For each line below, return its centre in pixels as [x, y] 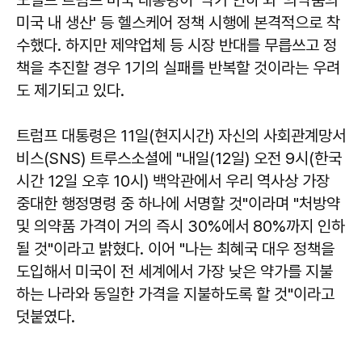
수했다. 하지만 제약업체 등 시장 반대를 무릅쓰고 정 [177, 45]
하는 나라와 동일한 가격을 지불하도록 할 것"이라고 [175, 294]
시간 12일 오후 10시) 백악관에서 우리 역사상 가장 [173, 181]
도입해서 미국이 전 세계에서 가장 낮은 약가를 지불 [175, 271]
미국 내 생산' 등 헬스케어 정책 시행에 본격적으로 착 [178, 22]
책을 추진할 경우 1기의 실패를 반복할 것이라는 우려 [178, 67]
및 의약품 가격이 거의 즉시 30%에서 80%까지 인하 [181, 226]
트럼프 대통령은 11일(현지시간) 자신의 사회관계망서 [181, 135]
